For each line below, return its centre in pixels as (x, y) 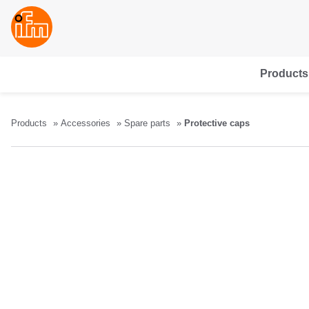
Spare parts (147, 123)
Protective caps (217, 123)
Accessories (86, 123)
